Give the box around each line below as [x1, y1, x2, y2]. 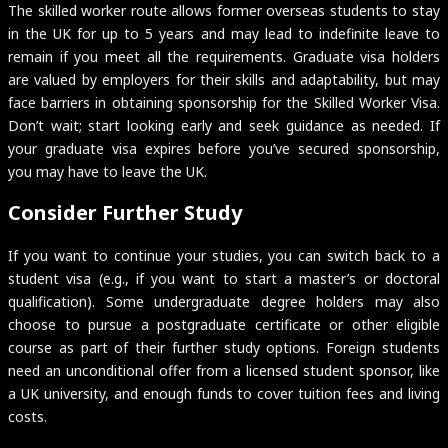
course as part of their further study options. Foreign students [8, 337, 440, 357]
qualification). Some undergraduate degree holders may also [8, 291, 440, 311]
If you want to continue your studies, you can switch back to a [8, 245, 440, 265]
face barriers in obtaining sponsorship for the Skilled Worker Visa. [8, 92, 440, 112]
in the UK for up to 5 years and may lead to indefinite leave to [8, 23, 440, 43]
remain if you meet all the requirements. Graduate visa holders [8, 46, 440, 66]
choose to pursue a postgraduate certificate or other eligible [8, 314, 440, 334]
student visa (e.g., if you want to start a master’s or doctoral [8, 268, 440, 288]
